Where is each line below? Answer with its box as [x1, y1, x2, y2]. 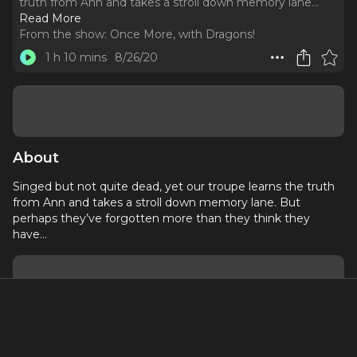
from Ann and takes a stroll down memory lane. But [13, 195, 300, 210]
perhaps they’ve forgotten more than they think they [13, 211, 310, 226]
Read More [19, 11, 81, 25]
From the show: [19, 27, 107, 41]
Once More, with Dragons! [110, 27, 255, 41]
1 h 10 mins [45, 50, 107, 65]
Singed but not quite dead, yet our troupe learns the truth [13, 179, 335, 194]
